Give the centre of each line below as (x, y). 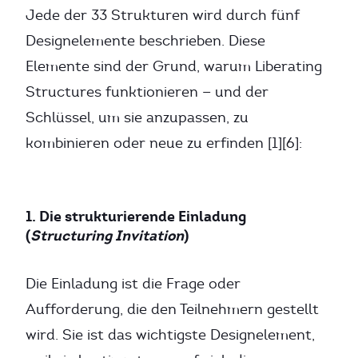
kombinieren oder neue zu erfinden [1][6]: (164, 143)
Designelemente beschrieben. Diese (145, 41)
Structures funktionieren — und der (147, 92)
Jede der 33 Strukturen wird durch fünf (163, 15)
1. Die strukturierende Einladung (136, 216)
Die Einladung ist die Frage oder (133, 284)
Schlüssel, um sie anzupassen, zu (137, 117)
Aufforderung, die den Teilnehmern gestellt (172, 309)
